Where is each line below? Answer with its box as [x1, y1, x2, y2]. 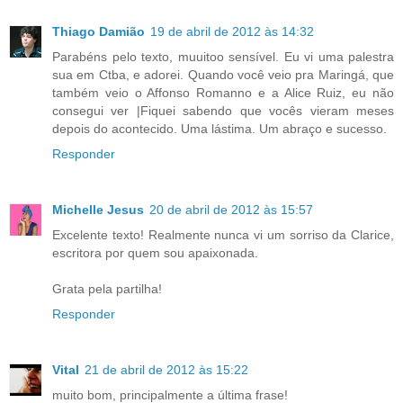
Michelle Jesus [52, 201, 144, 217]
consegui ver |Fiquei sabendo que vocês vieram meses [52, 103, 394, 118]
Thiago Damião [52, 23, 145, 39]
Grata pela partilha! [52, 281, 162, 296]
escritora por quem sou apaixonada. [52, 245, 258, 260]
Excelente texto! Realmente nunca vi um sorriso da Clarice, [52, 227, 394, 242]
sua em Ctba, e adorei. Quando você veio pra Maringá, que [52, 67, 394, 82]
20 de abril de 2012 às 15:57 [149, 201, 313, 217]
